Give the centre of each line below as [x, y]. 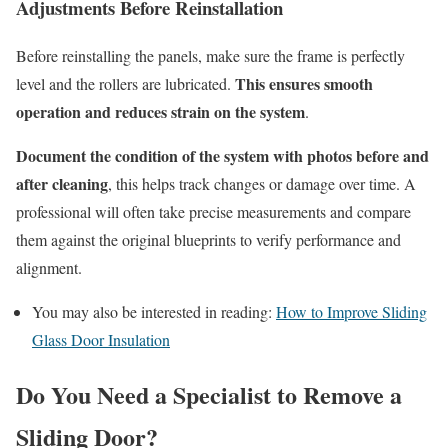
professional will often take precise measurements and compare [213, 212]
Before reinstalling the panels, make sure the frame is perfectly [210, 56]
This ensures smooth [304, 84]
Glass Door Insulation [101, 340]
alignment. [49, 268]
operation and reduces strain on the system [160, 112]
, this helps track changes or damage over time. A [262, 184]
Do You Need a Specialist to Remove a [209, 395]
